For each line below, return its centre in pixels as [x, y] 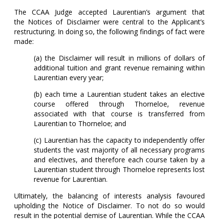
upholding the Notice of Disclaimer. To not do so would [109, 206]
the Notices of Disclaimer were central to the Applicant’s [109, 22]
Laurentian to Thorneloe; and [82, 124]
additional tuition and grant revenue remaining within [119, 68]
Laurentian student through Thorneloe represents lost [119, 170]
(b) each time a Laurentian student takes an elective [119, 94]
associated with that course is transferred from [119, 114]
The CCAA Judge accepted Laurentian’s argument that [109, 12]
